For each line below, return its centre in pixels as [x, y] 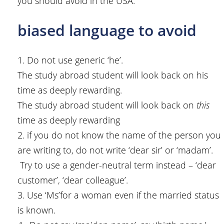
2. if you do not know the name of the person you [119, 135]
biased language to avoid [107, 30]
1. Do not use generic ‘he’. [70, 60]
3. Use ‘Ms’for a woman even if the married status [118, 195]
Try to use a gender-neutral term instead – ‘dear [117, 165]
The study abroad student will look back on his [113, 75]
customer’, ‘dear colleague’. [73, 180]
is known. [36, 210]
